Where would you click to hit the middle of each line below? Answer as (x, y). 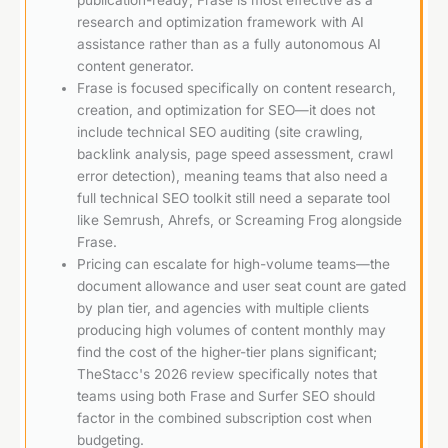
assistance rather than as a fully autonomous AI (229, 43)
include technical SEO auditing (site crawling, (220, 131)
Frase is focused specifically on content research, (237, 87)
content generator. (136, 65)
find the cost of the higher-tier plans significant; (227, 351)
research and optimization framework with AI (221, 21)
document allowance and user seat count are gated (242, 285)
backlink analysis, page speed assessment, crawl (235, 153)
